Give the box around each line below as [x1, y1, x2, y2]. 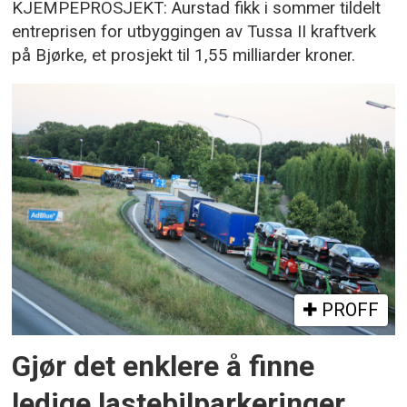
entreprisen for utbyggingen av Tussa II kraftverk [12, 22, 377, 43]
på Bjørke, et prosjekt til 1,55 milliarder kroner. [12, 45, 356, 66]
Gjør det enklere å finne [12, 349, 315, 383]
